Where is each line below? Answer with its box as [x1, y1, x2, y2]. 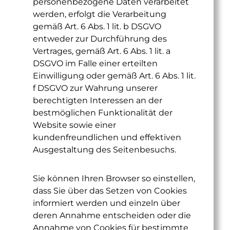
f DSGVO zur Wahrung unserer [33, 83, 158, 93]
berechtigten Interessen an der [33, 95, 162, 105]
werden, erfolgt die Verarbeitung [33, 9, 166, 19]
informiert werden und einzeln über [33, 198, 180, 208]
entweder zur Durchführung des [33, 34, 167, 44]
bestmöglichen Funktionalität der [33, 108, 172, 118]
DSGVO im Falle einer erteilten [33, 59, 158, 68]
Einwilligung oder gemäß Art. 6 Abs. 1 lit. [33, 71, 196, 81]
